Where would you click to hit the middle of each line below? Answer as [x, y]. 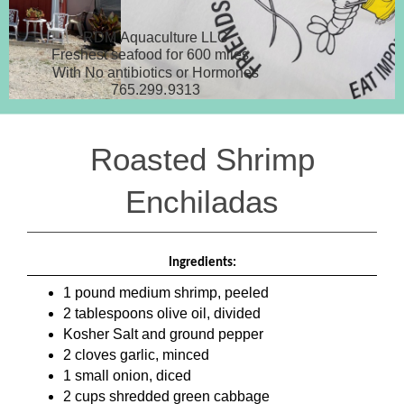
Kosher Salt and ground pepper [163, 335]
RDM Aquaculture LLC [156, 37]
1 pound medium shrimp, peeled [166, 293]
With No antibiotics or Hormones [156, 72]
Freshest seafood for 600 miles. [156, 55]
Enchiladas [202, 201]
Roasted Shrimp [202, 159]
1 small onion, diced [127, 376]
